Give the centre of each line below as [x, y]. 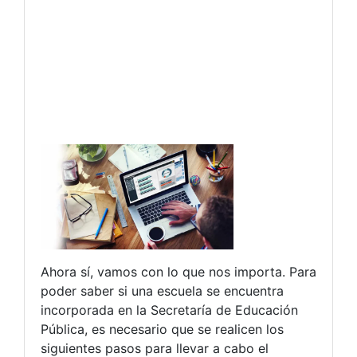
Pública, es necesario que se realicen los [162, 330]
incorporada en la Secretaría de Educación [169, 310]
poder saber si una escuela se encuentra [162, 291]
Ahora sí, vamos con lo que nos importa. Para [178, 272]
